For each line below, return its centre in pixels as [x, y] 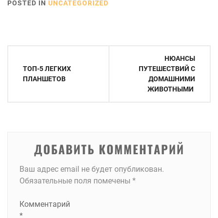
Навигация [33, 54]
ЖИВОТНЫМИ [171, 89]
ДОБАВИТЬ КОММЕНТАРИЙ [109, 149]
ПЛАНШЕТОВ [44, 79]
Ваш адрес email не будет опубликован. [92, 169]
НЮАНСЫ [180, 59]
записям [27, 89]
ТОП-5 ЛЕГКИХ [47, 69]
